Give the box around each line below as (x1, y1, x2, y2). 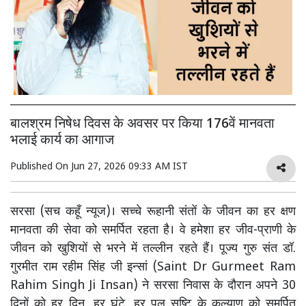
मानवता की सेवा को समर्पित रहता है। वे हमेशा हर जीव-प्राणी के (10, 222, 296, 238)
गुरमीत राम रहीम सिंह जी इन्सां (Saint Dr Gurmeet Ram (10, 259, 296, 275)
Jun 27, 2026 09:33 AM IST (71, 160, 188, 173)
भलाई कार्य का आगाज (10, 131, 114, 150)
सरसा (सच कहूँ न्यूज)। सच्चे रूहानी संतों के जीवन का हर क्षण (10, 204, 296, 220)
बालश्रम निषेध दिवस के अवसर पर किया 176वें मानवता (10, 115, 275, 133)
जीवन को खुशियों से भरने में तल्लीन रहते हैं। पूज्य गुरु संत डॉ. (10, 240, 296, 257)
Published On (10, 160, 71, 173)
